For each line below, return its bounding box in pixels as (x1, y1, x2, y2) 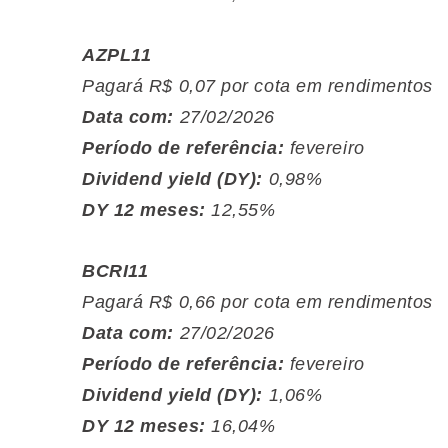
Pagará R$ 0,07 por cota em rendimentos (82, 76, 433, 96)
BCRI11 (82, 261, 149, 281)
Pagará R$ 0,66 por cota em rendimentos (82, 292, 433, 312)
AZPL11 (82, 45, 152, 65)
